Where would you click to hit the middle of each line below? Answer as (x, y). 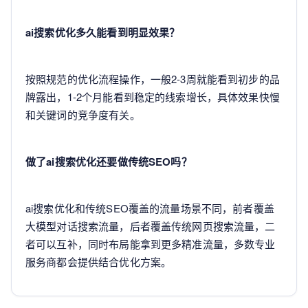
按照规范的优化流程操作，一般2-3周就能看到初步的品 (153, 79)
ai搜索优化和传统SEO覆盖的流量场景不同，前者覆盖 (150, 208)
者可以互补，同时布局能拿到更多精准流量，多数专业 (151, 244)
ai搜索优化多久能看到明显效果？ (103, 32)
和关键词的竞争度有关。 (83, 114)
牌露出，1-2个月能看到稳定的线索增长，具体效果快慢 (153, 97)
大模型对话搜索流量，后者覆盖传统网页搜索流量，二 (151, 226)
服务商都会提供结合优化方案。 (99, 262)
